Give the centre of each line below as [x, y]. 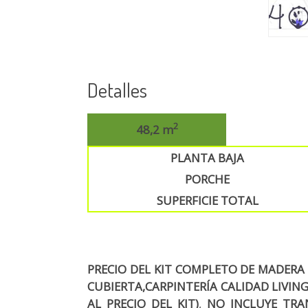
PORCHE [208, 179]
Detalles [118, 89]
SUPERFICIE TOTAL [207, 200]
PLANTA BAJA [208, 157]
